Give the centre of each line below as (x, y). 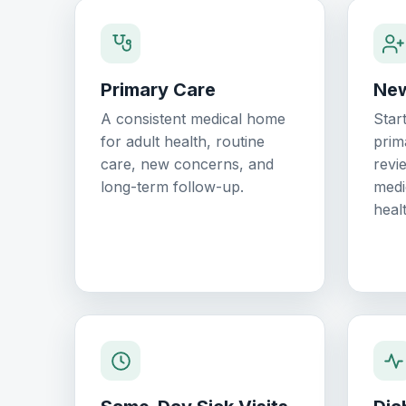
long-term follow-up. (172, 187)
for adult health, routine (183, 142)
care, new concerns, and (187, 164)
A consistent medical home (193, 119)
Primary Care (158, 90)
